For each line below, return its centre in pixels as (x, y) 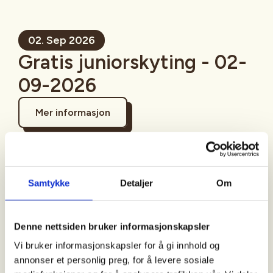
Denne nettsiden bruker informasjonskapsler (112, 226)
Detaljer (136, 183)
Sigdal (50, 211)
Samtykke (49, 183)
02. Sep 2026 (62, 40)
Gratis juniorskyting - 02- (133, 62)
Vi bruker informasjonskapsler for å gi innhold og (117, 245)
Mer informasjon (73, 112)
